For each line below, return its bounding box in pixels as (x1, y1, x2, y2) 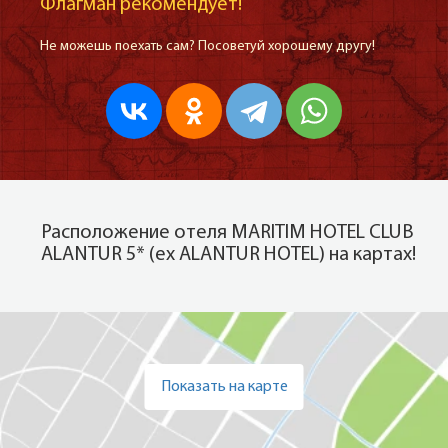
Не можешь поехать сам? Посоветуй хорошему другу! (40, 39, 375, 54)
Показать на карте (160, 378, 288, 395)
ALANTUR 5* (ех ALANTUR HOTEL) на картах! (41, 245, 416, 265)
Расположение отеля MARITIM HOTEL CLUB (41, 223, 414, 243)
